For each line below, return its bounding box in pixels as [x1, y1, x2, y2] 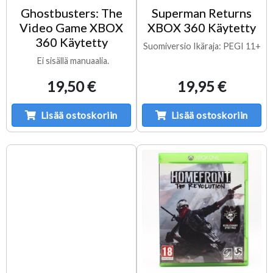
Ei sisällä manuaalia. [34, 55, 109, 66]
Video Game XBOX [19, 19, 123, 35]
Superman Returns [152, 5, 252, 20]
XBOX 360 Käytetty [147, 19, 256, 35]
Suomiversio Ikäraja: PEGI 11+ [143, 40, 261, 51]
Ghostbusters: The [20, 5, 122, 20]
